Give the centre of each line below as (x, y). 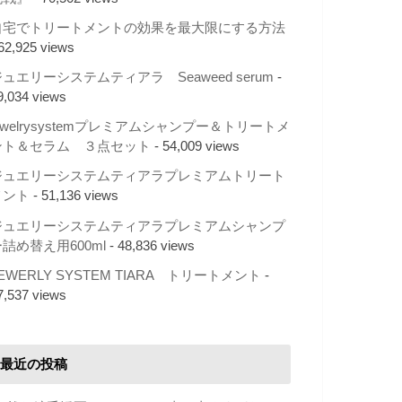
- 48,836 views (150, 245)
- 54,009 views (195, 147)
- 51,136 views (74, 196)
